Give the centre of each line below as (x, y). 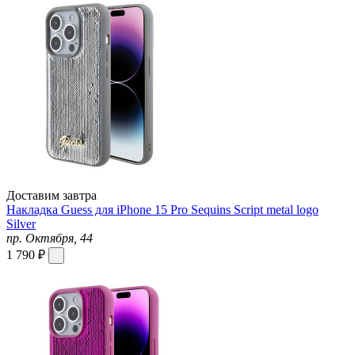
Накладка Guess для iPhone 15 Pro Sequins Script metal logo (162, 209)
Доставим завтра (52, 195)
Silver (21, 223)
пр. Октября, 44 (50, 238)
